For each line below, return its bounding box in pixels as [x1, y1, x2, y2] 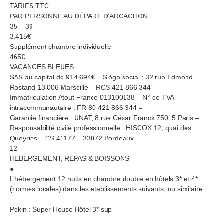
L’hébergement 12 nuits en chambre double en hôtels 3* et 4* [10, 174, 198, 183]
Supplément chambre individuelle [10, 42, 111, 50]
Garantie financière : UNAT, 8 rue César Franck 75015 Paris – [10, 113, 199, 122]
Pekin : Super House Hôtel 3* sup [10, 205, 112, 213]
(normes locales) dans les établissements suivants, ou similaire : [10, 185, 206, 193]
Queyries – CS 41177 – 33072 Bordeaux [10, 134, 134, 142]
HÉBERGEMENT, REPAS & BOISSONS [10, 154, 129, 162]
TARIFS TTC [10, 1, 49, 10]
